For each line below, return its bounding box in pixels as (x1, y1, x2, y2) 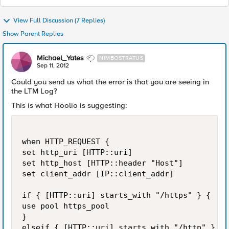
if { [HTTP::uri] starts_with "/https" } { (22, 191, 211, 200)
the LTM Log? (11, 86, 57, 96)
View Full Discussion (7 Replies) (13, 16, 105, 25)
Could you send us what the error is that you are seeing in (11, 77, 209, 86)
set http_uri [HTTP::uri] (22, 148, 132, 157)
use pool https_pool (22, 201, 109, 211)
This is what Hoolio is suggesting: (11, 101, 127, 110)
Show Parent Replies (3, 30, 63, 38)
